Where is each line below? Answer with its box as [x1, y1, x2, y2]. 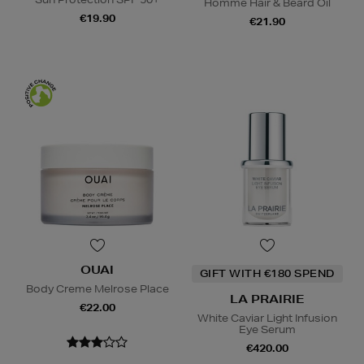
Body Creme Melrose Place [25, 282, 169, 297]
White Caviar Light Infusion [197, 311, 337, 326]
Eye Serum [238, 323, 296, 337]
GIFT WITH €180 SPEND [199, 266, 335, 281]
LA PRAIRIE [229, 292, 305, 307]
